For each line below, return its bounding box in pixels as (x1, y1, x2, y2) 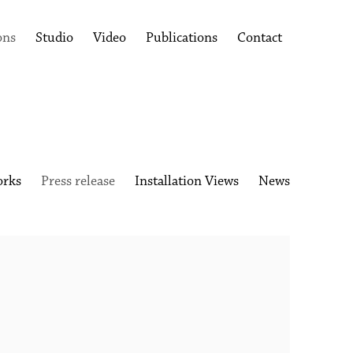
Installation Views (135, 175, 239, 189)
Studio (35, 32, 73, 46)
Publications (145, 32, 217, 46)
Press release (41, 175, 115, 189)
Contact (236, 32, 282, 46)
